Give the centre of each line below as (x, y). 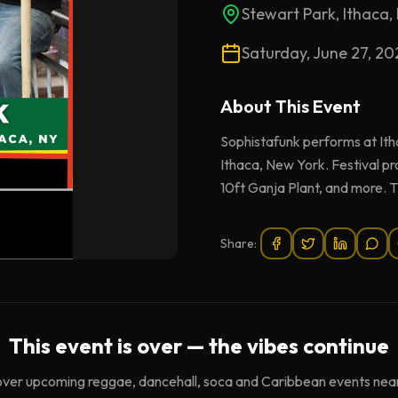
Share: (239, 243)
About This (267, 106)
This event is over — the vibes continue (199, 346)
